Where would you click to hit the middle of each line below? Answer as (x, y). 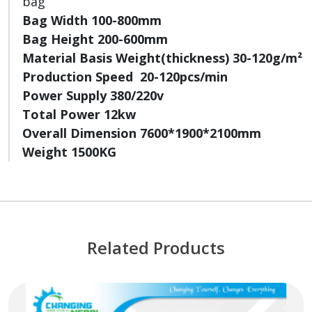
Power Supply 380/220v (93, 96)
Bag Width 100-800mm (92, 21)
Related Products (156, 248)
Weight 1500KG (69, 152)
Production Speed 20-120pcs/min (125, 77)
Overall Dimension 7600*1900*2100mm (142, 133)
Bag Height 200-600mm (95, 39)
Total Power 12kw (79, 115)
